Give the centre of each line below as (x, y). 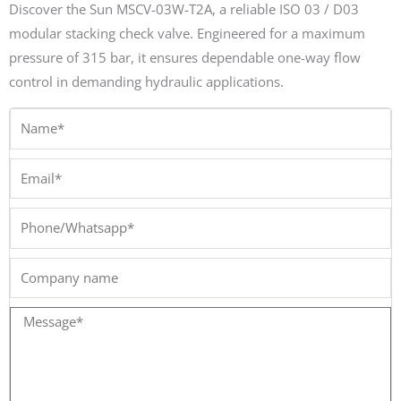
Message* (39, 318)
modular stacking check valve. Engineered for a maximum (187, 34)
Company (38, 268)
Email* (30, 169)
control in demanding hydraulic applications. (146, 82)
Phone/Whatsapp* (66, 219)
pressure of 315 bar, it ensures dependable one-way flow (185, 58)
